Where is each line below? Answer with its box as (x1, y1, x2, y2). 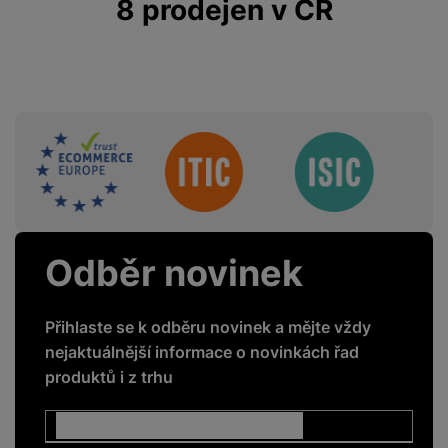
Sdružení (35, 130, 153, 165)
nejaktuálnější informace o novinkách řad (45, 341, 359, 362)
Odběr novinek (45, 250, 303, 295)
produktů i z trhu (45, 366, 173, 387)
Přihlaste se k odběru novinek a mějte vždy (45, 316, 371, 337)
